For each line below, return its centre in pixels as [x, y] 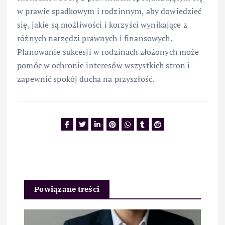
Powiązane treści [67, 189]
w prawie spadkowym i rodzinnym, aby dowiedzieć [109, 11]
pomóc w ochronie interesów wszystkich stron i [104, 66]
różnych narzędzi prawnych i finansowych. [94, 38]
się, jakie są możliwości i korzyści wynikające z [102, 25]
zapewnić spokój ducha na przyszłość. [86, 79]
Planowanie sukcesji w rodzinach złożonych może [108, 52]
